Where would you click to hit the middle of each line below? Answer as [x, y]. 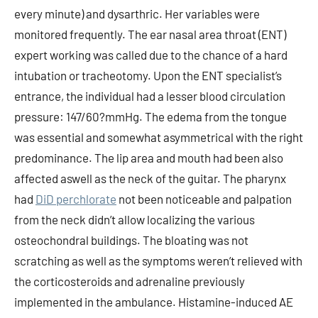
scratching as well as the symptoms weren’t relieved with [158, 261]
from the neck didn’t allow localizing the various [135, 219]
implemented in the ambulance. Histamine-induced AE [154, 302]
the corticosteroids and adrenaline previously [130, 281]
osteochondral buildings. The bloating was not [131, 240]
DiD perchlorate [76, 199]
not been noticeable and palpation [204, 199]
